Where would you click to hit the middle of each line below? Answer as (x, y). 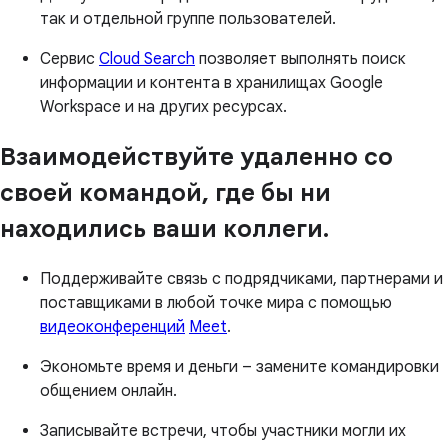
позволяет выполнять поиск (300, 58)
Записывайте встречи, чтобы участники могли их (223, 430)
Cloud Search (147, 58)
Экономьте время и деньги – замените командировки (239, 366)
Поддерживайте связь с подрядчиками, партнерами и (241, 278)
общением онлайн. (108, 390)
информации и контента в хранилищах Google (211, 82)
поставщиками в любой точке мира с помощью (216, 302)
